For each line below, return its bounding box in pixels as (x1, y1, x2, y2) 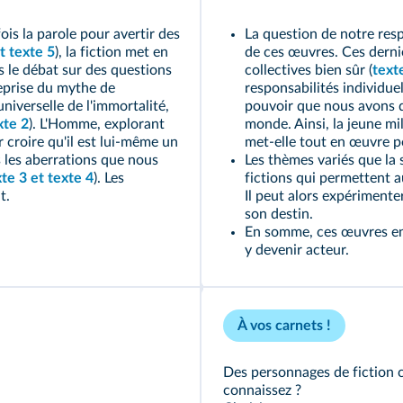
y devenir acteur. (245, 243, 349, 257)
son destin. (245, 207, 313, 221)
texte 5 (9, 45, 55, 59)
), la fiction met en (55, 45, 168, 59)
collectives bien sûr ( (245, 63, 372, 77)
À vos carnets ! (237, 318, 331, 333)
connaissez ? (223, 383, 301, 398)
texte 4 (48, 171, 94, 185)
